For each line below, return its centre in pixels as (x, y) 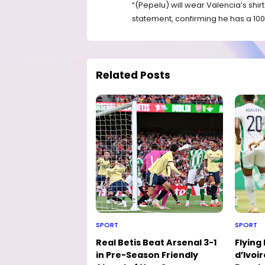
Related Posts (133, 75)
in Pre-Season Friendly (147, 255)
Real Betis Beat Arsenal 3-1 (156, 242)
